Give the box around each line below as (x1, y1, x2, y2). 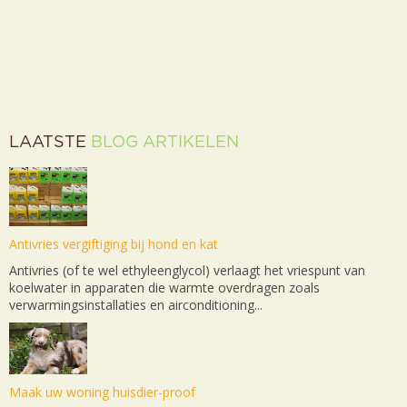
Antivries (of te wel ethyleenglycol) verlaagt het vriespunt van (9, 261, 365, 279)
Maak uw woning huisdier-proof (9, 382, 195, 401)
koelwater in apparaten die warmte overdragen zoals (9, 278, 320, 296)
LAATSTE (9, 134, 91, 151)
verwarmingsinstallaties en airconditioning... (9, 295, 263, 313)
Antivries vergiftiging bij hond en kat (9, 234, 218, 253)
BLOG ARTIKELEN (91, 134, 239, 151)
